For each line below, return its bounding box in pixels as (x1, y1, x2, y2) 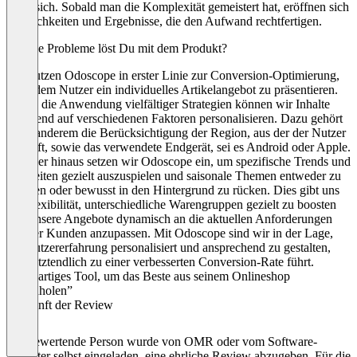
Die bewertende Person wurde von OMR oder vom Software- (6, 334, 317, 348)
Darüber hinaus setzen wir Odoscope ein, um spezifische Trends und (6, 154, 351, 168)
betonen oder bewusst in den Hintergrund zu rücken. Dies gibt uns (6, 182, 339, 197)
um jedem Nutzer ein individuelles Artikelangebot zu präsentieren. (6, 82, 338, 96)
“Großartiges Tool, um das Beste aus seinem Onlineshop (6, 269, 290, 283)
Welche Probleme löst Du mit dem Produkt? (6, 41, 227, 55)
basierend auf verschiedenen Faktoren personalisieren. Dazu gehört (6, 111, 343, 125)
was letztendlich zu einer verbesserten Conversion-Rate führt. (6, 254, 314, 269)
